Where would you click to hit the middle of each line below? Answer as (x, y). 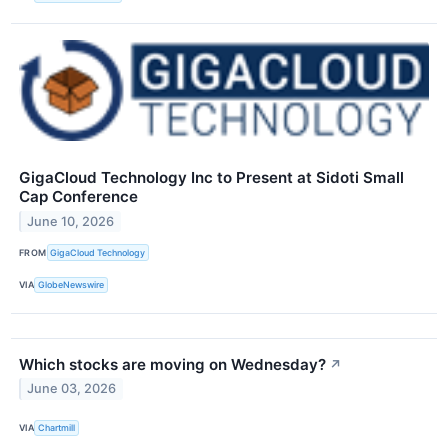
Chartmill (57, 428)
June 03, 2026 (72, 389)
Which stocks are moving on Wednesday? (172, 364)
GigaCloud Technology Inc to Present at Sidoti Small (211, 178)
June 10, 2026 (71, 222)
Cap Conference (78, 197)
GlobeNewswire (71, 285)
